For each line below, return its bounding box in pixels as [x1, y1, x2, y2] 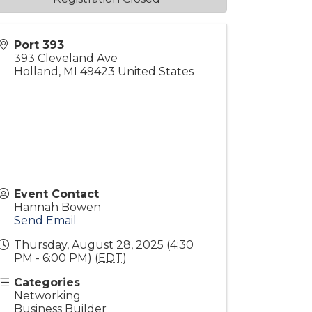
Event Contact [14, 187, 100, 201]
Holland [14, 65, 59, 78]
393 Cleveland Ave [14, 52, 118, 65]
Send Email [14, 214, 77, 227]
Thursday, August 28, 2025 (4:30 [14, 238, 194, 251]
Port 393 [14, 38, 65, 52]
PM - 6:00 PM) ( [14, 251, 99, 265]
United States [118, 65, 194, 78]
